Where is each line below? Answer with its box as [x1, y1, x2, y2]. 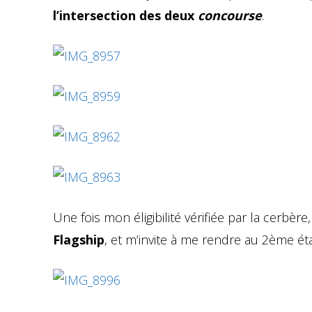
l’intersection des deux [53, 6, 198, 24]
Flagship [53, 231, 104, 248]
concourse [198, 6, 262, 24]
